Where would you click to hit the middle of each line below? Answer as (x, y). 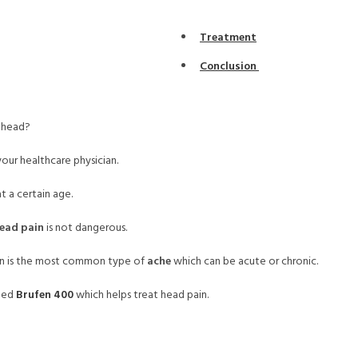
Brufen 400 (45, 295)
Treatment (228, 38)
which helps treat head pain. (141, 295)
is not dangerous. (86, 228)
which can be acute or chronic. (245, 262)
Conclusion (229, 67)
